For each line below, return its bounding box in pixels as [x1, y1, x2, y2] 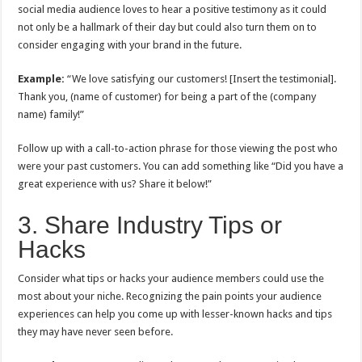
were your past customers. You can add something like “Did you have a [18, 160, 344, 172]
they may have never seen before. [18, 326, 174, 338]
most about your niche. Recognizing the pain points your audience [18, 290, 322, 302]
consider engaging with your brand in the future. [18, 39, 242, 51]
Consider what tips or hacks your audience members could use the [18, 272, 325, 284]
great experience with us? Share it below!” [18, 178, 213, 190]
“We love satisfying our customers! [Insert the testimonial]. [67, 73, 337, 85]
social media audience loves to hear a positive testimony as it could [18, 3, 327, 15]
